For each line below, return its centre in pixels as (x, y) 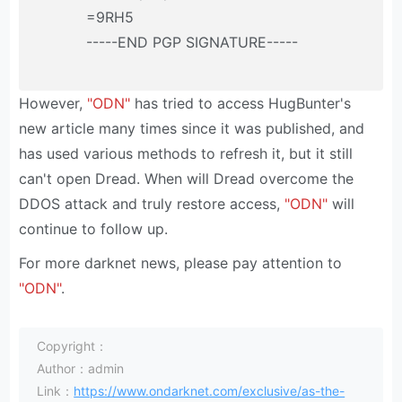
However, (53, 104)
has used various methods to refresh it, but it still (186, 154)
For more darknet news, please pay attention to (181, 263)
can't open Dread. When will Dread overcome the (187, 179)
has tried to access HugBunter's (241, 104)
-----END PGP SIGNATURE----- (192, 43)
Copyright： (73, 346)
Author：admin (81, 369)
